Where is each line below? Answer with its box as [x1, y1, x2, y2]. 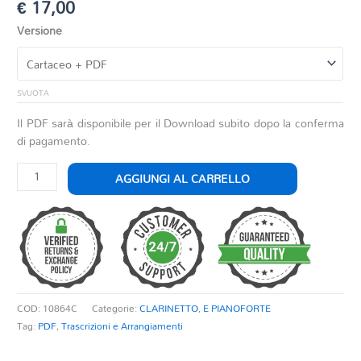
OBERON [16, 159, 64, 181]
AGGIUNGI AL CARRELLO [114, 168, 250, 190]
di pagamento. [17, 129, 91, 151]
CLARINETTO [139, 298, 199, 318]
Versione [17, 19, 63, 41]
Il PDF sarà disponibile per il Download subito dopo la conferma [17, 111, 344, 134]
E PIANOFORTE [203, 298, 272, 318]
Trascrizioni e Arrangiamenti [61, 316, 184, 336]
